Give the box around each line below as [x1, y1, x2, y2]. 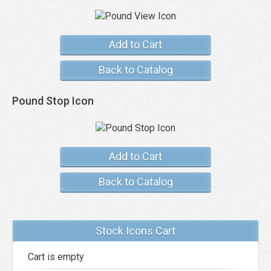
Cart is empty [28, 251, 84, 263]
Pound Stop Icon [12, 94, 94, 107]
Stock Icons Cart [96, 224, 175, 237]
